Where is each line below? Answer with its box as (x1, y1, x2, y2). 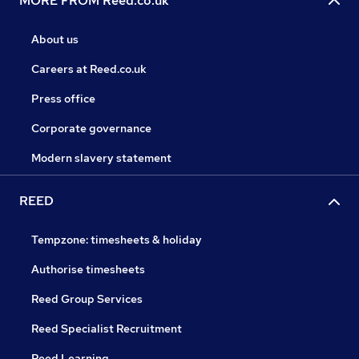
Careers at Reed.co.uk (31, 62, 147, 77)
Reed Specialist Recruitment (31, 321, 182, 337)
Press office (31, 91, 95, 107)
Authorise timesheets (31, 262, 145, 277)
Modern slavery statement (31, 151, 171, 166)
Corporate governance (31, 121, 151, 136)
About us (31, 32, 79, 47)
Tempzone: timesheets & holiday (31, 232, 202, 248)
